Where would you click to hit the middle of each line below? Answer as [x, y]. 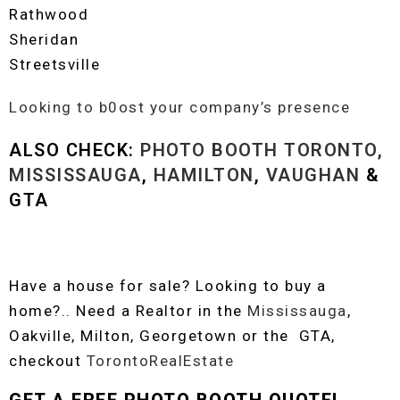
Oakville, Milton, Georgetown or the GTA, [172, 336]
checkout [48, 361]
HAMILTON [204, 175]
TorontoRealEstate [160, 361]
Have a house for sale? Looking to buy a [168, 286]
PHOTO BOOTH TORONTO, [262, 150]
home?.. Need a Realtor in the [128, 311]
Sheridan [44, 39]
